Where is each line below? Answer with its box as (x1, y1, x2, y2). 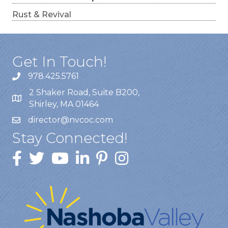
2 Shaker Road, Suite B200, (29, 88, 141, 97)
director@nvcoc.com (28, 115, 113, 125)
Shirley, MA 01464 (29, 99, 99, 109)
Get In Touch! (12, 53, 107, 70)
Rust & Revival (12, 10, 71, 19)
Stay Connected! (12, 129, 128, 147)
